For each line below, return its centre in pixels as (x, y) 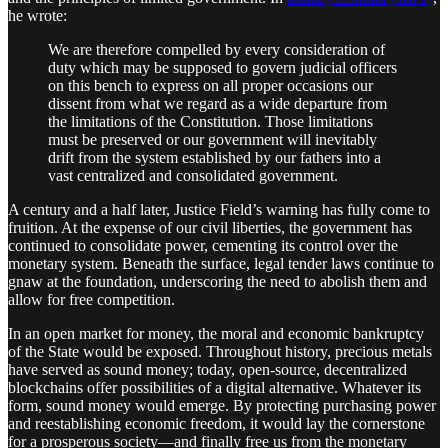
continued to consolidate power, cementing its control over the (203, 245)
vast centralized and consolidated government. (193, 175)
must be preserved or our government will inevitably (212, 139)
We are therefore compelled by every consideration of (216, 49)
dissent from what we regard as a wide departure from (217, 103)
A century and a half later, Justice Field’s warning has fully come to (219, 209)
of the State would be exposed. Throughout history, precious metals (220, 351)
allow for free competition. (91, 299)
